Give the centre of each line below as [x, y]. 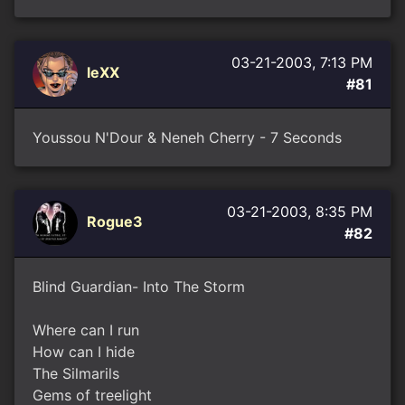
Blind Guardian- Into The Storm [139, 287]
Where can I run [86, 330]
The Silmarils [76, 373]
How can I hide [84, 352]
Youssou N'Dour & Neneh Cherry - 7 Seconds [187, 137]
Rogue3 [115, 222]
